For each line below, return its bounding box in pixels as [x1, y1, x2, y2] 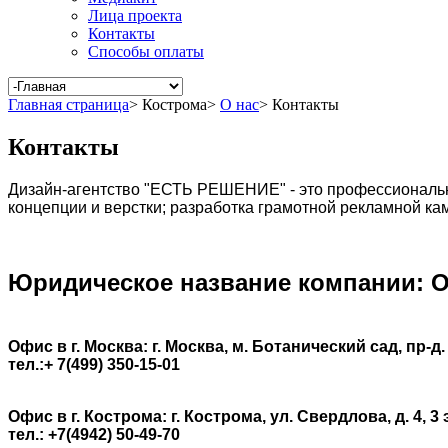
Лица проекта [88, 6, 182, 24]
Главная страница [8, 95, 129, 113]
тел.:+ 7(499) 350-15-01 [8, 355, 180, 373]
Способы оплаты [88, 42, 204, 60]
